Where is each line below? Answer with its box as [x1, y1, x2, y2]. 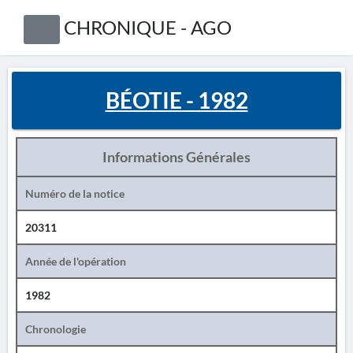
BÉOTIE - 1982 [105, 87, 248, 113]
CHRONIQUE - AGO [63, 16, 232, 39]
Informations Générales [102, 148, 251, 165]
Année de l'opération [25, 255, 126, 268]
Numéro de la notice [25, 187, 124, 200]
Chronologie [25, 322, 86, 336]
